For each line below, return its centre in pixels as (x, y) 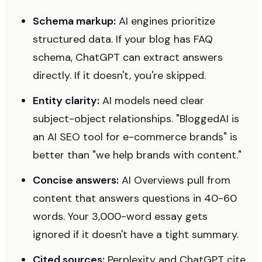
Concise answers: (76, 180)
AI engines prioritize (166, 21)
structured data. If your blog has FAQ (123, 39)
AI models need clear (152, 100)
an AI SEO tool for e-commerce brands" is (135, 137)
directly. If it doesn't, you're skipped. (119, 75)
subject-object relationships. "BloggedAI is (136, 118)
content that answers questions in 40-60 (135, 198)
